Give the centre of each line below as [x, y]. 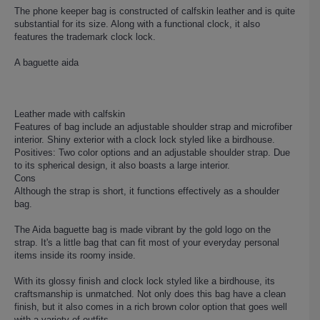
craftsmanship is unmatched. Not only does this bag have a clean [150, 294]
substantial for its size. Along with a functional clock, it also [137, 24]
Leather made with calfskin [70, 114]
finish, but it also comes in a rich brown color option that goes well [151, 306]
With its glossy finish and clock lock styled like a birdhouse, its [145, 281]
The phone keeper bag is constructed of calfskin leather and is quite [155, 11]
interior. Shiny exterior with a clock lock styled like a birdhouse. [145, 139]
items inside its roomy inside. [75, 255]
